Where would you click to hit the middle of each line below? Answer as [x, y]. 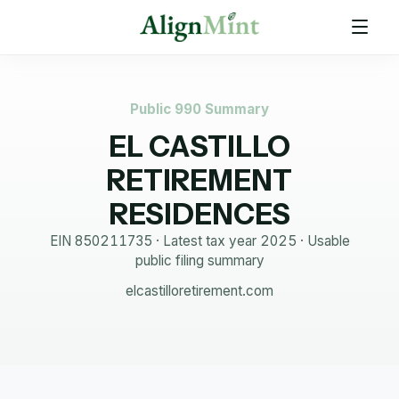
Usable [328, 241]
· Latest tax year [206, 241]
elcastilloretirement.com [199, 291]
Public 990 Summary [199, 109]
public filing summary [199, 261]
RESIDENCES [199, 214]
